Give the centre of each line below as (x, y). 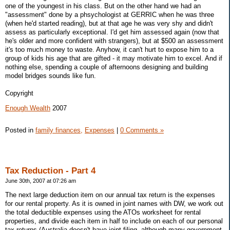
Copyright (19, 93)
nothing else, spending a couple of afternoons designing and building (107, 67)
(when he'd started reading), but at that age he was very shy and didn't (109, 23)
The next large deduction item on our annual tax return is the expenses (110, 195)
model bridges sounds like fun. (51, 75)
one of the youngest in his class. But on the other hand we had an (103, 6)
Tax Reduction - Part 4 (50, 171)
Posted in (20, 130)
